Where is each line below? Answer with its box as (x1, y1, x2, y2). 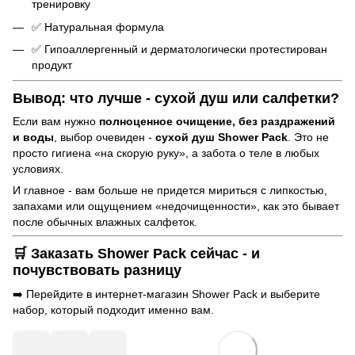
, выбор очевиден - (54, 131, 155, 144)
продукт (32, 59, 72, 72)
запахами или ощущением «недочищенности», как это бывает (13, 200, 339, 213)
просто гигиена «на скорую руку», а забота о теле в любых (13, 147, 319, 160)
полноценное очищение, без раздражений (99, 115, 335, 128)
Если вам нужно (13, 115, 99, 128)
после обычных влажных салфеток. (13, 216, 197, 229)
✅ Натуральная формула (32, 20, 164, 33)
